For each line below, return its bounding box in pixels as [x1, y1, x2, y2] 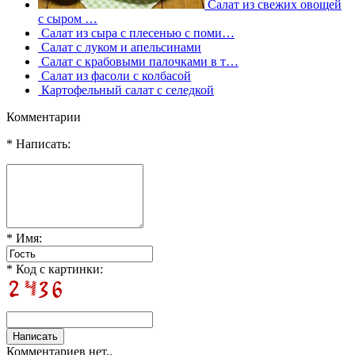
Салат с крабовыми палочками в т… [38, 54, 239, 68]
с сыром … [38, 11, 97, 25]
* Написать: [6, 136, 71, 151]
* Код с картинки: [6, 261, 103, 276]
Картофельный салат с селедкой [38, 82, 214, 97]
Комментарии [6, 109, 81, 124]
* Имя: [6, 231, 42, 245]
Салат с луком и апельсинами [38, 40, 201, 54]
